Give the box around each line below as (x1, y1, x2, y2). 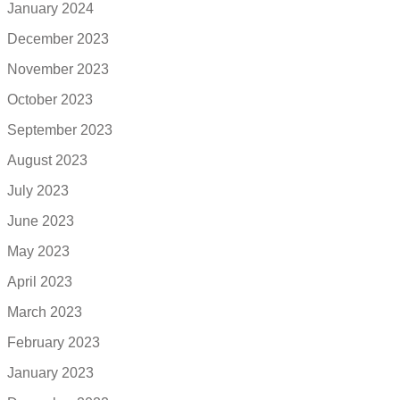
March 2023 (7, 304, 82, 320)
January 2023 (7, 364, 94, 380)
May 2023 (7, 243, 70, 259)
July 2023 (7, 182, 69, 198)
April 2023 (7, 273, 72, 289)
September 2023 (7, 121, 112, 137)
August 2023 (7, 152, 87, 168)
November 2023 (7, 61, 109, 77)
